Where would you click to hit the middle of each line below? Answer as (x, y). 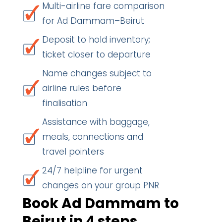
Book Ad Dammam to (101, 203)
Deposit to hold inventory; (96, 40)
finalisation (65, 103)
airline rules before (82, 88)
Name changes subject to (97, 73)
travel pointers (73, 152)
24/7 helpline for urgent (92, 170)
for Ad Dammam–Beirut (93, 21)
